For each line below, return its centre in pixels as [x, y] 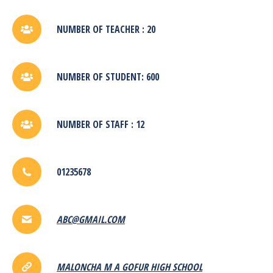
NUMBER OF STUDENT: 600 [108, 76]
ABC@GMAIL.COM [91, 219]
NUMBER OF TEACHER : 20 [106, 29]
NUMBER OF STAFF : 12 [101, 124]
